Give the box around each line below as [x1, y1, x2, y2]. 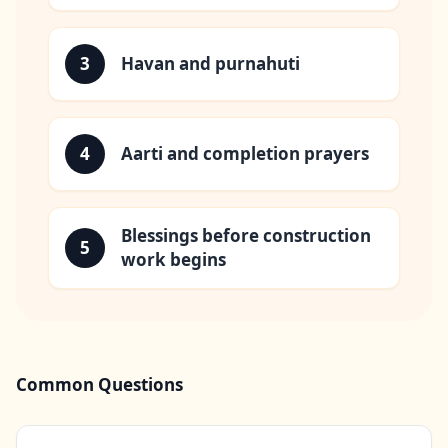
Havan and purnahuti [121, 52, 300, 76]
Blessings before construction [121, 224, 371, 248]
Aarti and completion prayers [121, 142, 369, 166]
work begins [121, 248, 226, 272]
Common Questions [16, 373, 183, 397]
